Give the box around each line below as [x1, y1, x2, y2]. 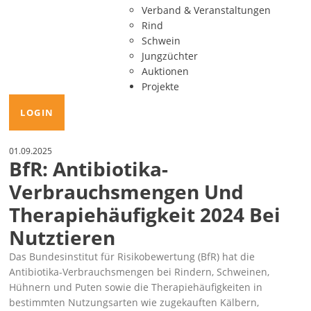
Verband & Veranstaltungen [141, 3, 271, 17]
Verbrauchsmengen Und [9, 178, 244, 205]
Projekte [141, 80, 179, 93]
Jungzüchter [141, 49, 198, 62]
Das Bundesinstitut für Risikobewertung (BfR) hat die [9, 250, 255, 263]
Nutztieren [9, 224, 116, 251]
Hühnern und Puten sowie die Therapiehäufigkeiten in [9, 280, 263, 294]
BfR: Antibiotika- [9, 155, 169, 182]
